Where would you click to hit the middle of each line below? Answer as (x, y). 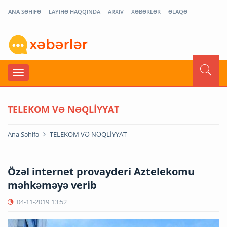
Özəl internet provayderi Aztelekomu (101, 171)
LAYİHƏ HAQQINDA (74, 11)
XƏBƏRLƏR (146, 11)
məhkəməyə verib (52, 185)
